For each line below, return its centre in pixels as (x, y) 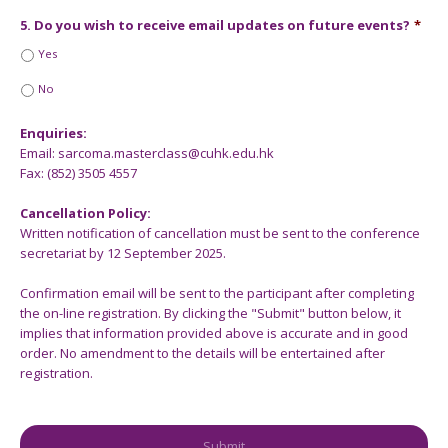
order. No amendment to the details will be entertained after (202, 353)
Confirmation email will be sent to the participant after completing (217, 293)
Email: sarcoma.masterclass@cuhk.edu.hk (147, 153)
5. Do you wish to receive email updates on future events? (215, 25)
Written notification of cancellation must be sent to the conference (220, 233)
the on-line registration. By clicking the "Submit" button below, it (210, 313)
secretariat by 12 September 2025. (123, 253)
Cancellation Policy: (85, 213)
